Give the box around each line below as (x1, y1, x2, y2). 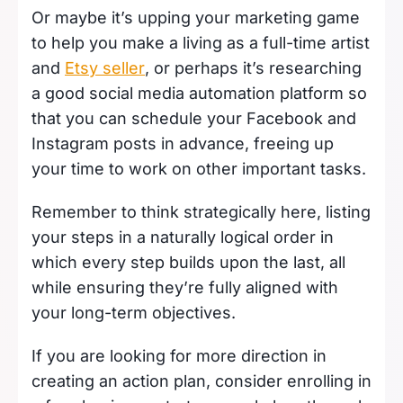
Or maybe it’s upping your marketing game (31, 7, 360, 27)
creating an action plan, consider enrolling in (31, 371, 372, 390)
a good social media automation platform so (31, 83, 367, 103)
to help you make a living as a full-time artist (31, 32, 370, 52)
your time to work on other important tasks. (31, 158, 371, 178)
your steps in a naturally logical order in (31, 227, 334, 246)
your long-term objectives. (31, 302, 240, 322)
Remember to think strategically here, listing (31, 201, 371, 221)
